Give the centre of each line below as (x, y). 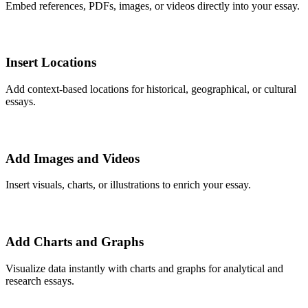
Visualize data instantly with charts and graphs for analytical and (144, 268)
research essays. (40, 280)
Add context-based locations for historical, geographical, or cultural (151, 89)
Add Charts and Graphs (75, 242)
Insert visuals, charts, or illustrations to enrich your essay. (128, 185)
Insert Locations (51, 63)
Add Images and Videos (73, 158)
